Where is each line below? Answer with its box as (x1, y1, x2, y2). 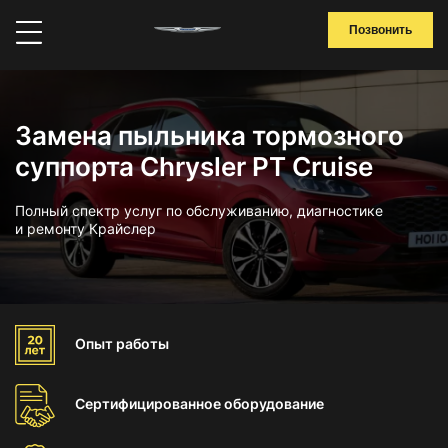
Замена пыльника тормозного (15, 120, 404, 151)
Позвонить (349, 23, 412, 37)
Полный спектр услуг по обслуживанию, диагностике (15, 202, 383, 219)
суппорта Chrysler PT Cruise (15, 151, 373, 182)
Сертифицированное (75, 395, 224, 412)
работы (116, 335, 169, 352)
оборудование (224, 395, 324, 412)
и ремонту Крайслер (15, 220, 156, 237)
